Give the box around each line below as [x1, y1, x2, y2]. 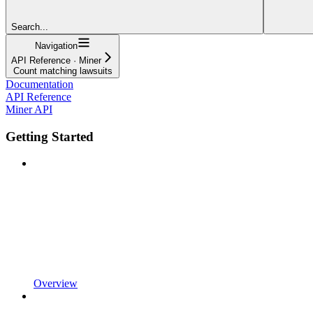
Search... [11, 21, 48, 32]
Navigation [35, 40, 78, 51]
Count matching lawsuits [13, 65, 112, 76]
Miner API [6, 103, 52, 115]
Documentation [6, 78, 73, 90]
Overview [34, 277, 78, 290]
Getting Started [6, 129, 94, 144]
